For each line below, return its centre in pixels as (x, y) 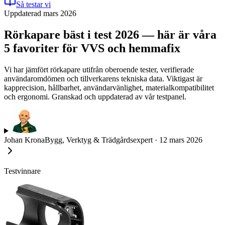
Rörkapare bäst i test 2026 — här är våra (110, 34)
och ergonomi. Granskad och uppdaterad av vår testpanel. (95, 96)
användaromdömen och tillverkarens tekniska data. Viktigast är (103, 78)
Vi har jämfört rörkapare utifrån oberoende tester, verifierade (99, 69)
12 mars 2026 (181, 140)
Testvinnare (22, 171)
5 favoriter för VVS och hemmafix (92, 48)
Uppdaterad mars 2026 (40, 13)
